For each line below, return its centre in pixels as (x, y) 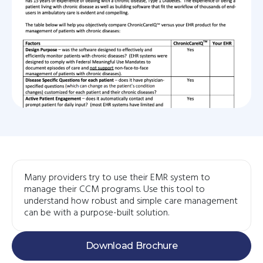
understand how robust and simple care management (131, 201)
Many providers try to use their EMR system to (117, 178)
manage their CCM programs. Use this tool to (114, 189)
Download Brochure (131, 245)
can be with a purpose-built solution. (97, 213)
